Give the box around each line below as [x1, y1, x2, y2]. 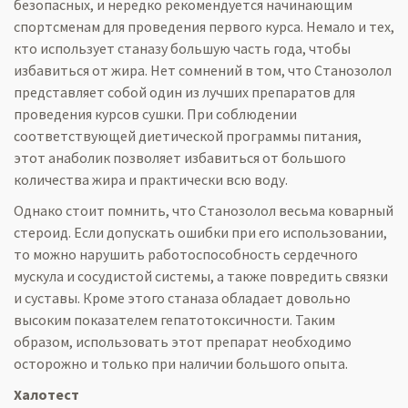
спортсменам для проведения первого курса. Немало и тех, [14, 17, 394, 36]
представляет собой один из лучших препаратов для [14, 83, 355, 101]
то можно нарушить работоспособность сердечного [14, 245, 358, 263]
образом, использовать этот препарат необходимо [14, 332, 352, 351]
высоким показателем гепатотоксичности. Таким [14, 311, 335, 329]
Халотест [14, 385, 79, 403]
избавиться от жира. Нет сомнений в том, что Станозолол [14, 61, 392, 79]
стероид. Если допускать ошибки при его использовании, [14, 223, 387, 241]
